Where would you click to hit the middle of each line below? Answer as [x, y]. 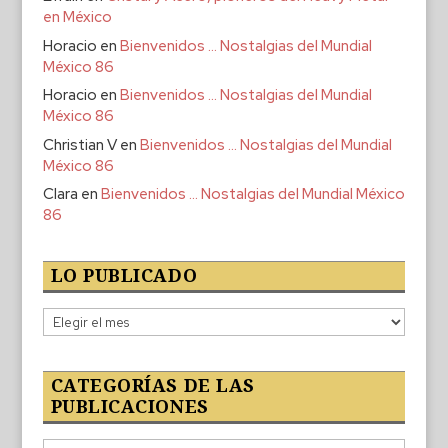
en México [77, 17]
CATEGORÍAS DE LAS [152, 385]
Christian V [79, 144]
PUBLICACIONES [129, 406]
